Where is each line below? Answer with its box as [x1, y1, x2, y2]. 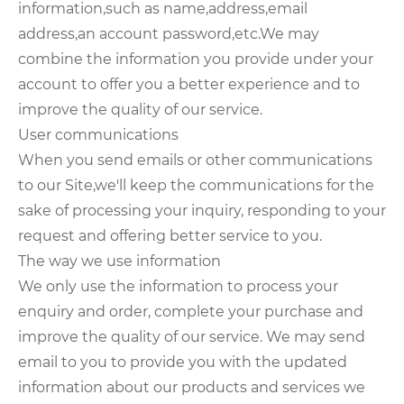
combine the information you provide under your [18, 50, 373, 69]
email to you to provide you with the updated [18, 353, 347, 372]
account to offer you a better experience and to [18, 76, 360, 94]
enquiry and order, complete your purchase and [18, 303, 363, 321]
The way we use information [18, 252, 221, 271]
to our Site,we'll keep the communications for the [18, 177, 374, 195]
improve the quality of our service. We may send [18, 328, 365, 346]
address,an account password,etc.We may [18, 25, 319, 43]
